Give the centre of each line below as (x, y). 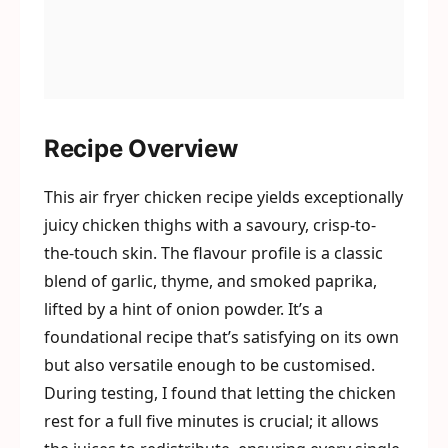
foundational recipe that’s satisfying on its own (221, 337)
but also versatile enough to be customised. (209, 365)
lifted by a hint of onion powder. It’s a (183, 309)
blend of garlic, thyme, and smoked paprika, (210, 281)
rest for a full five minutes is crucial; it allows (211, 421)
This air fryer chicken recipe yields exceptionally (223, 197)
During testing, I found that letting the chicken (220, 393)
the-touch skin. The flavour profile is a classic (213, 253)
